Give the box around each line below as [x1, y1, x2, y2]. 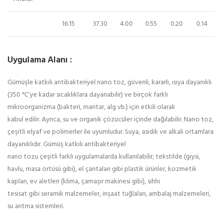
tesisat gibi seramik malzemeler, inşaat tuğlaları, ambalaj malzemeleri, [7, 188, 211, 200]
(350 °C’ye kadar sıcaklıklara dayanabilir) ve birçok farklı [7, 89, 168, 101]
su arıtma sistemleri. [7, 200, 64, 212]
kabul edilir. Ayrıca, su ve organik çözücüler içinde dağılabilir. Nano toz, [7, 113, 214, 125]
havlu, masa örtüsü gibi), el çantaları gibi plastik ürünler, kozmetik [7, 163, 197, 175]
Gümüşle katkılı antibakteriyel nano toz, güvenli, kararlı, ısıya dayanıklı [7, 76, 212, 88]
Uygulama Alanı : [7, 53, 72, 67]
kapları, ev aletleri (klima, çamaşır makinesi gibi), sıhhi [7, 175, 160, 187]
